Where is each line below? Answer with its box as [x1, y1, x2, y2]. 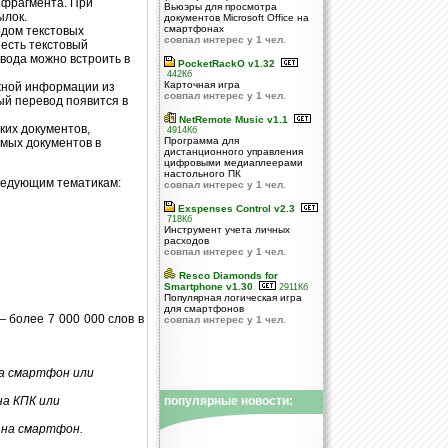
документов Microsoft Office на [164, 12, 309, 23]
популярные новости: [164, 394, 293, 408]
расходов [164, 235, 209, 246]
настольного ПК [164, 168, 241, 179]
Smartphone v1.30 [164, 281, 253, 292]
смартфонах [164, 23, 224, 34]
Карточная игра [164, 79, 240, 90]
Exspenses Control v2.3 [178, 203, 295, 214]
